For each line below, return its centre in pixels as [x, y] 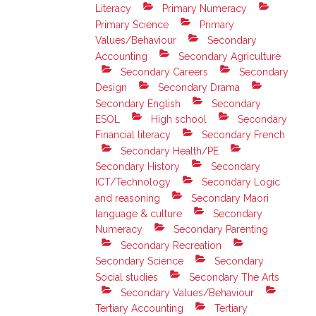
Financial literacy [133, 135]
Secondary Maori [229, 198]
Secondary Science [140, 261]
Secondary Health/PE [169, 151]
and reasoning [128, 198]
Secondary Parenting [220, 230]
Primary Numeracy [203, 9]
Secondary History [138, 167]
